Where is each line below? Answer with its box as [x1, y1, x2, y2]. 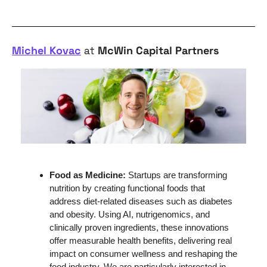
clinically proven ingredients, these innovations [49, 222, 229, 232]
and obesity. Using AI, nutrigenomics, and [49, 209, 210, 219]
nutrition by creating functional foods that [49, 182, 205, 193]
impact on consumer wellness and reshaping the [49, 248, 237, 259]
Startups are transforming [128, 169, 227, 180]
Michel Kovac [12, 43, 81, 57]
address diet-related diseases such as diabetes [49, 195, 232, 206]
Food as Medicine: [49, 169, 128, 180]
